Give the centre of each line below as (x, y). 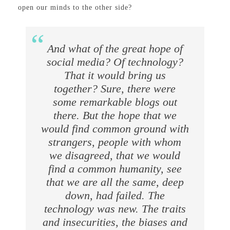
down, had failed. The (115, 195)
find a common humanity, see (115, 169)
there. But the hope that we (115, 115)
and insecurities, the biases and (115, 222)
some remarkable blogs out (115, 102)
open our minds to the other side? (75, 7)
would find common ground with (115, 129)
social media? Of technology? (115, 62)
